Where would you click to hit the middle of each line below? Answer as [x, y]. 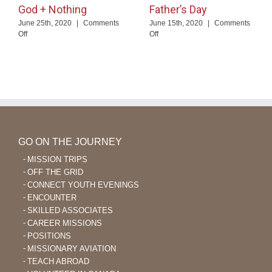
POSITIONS [49, 236]
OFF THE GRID [55, 172]
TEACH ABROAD [58, 262]
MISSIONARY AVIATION [72, 249]
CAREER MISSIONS [65, 223]
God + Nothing [53, 10]
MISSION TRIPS [57, 160]
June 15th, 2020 [176, 23]
